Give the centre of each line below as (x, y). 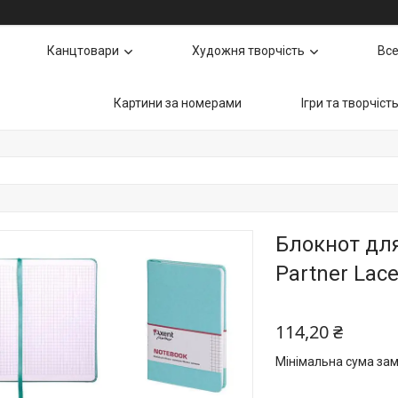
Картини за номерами (178, 103)
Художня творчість (248, 51)
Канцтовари (83, 51)
